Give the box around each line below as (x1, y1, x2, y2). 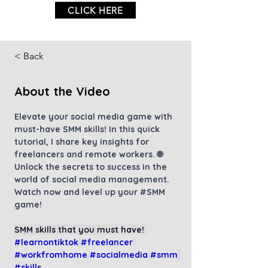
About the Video (14, 84, 110, 99)
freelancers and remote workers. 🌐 (14, 149, 165, 160)
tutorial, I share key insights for (14, 136, 151, 147)
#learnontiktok (14, 237, 78, 248)
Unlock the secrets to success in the (14, 162, 169, 172)
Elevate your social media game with (14, 111, 175, 122)
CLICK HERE (68, 4, 123, 16)
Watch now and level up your (14, 187, 140, 197)
